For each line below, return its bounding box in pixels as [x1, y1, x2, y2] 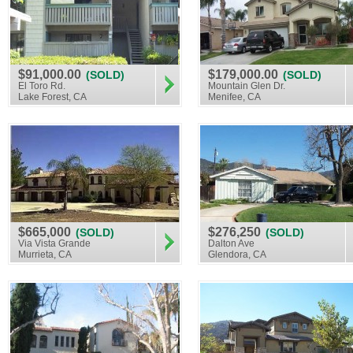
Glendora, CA [208, 249, 266, 260]
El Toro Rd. [18, 80, 65, 91]
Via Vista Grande [18, 238, 91, 249]
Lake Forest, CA [18, 91, 87, 102]
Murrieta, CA [18, 249, 72, 260]
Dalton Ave [208, 238, 255, 249]
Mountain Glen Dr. [208, 80, 285, 91]
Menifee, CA [208, 91, 261, 102]
